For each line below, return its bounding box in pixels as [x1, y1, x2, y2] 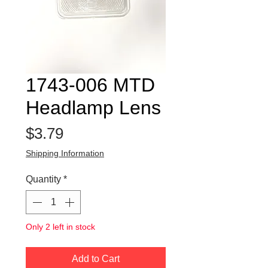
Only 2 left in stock [26, 222, 95, 232]
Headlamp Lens [26, 97, 161, 118]
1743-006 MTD [26, 74, 155, 96]
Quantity [26, 174, 61, 184]
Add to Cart [72, 254, 120, 264]
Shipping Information [26, 148, 104, 158]
